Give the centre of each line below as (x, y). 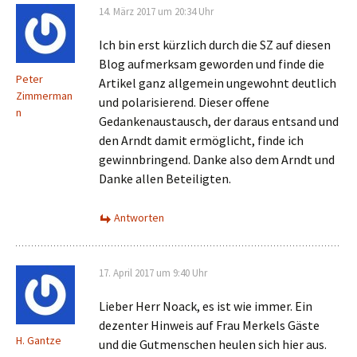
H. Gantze (39, 340)
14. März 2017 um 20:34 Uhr (156, 12)
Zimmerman (44, 96)
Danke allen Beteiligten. (165, 178)
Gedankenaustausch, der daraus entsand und (219, 121)
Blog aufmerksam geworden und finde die (212, 64)
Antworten (139, 218)
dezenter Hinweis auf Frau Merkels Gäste (209, 325)
